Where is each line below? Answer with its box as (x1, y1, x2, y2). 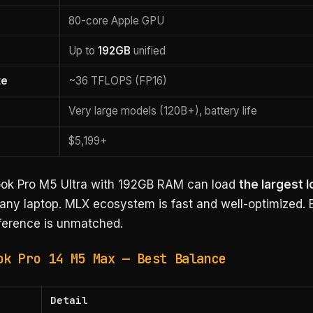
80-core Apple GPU (68, 14, 165, 28)
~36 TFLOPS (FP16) (68, 74, 168, 88)
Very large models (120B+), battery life (68, 104, 258, 118)
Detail (50, 293, 89, 307)
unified (131, 44, 166, 58)
